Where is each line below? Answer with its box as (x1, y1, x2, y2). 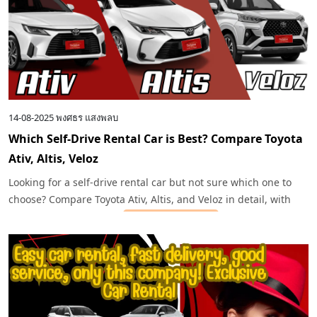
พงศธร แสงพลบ (56, 111, 118, 125)
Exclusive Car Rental (123, 209, 219, 224)
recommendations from (8, 209, 123, 224)
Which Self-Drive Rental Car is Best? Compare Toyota (8, 131, 303, 147)
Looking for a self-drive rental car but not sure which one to (8, 175, 292, 190)
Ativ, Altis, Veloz (8, 151, 98, 167)
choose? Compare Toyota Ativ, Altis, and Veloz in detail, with (8, 192, 291, 207)
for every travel (219, 209, 293, 224)
